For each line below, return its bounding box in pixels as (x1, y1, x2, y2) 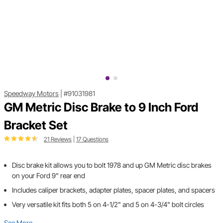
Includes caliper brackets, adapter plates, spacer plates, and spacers (12, 186, 215, 195)
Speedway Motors (4, 89, 59, 98)
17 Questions (76, 135, 109, 143)
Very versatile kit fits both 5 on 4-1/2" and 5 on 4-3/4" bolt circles (12, 200, 204, 209)
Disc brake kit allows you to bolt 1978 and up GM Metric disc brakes (12, 161, 212, 170)
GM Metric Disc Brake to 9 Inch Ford (4, 100, 198, 115)
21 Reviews (44, 135, 72, 143)
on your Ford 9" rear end (12, 171, 85, 180)
